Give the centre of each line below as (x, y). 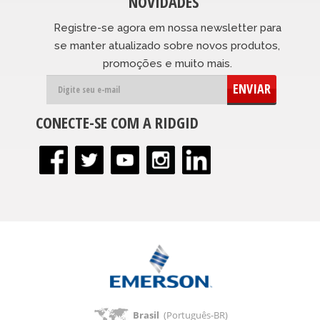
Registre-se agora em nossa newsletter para (167, 28)
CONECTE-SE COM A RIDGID (117, 122)
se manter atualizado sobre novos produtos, (167, 46)
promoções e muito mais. (167, 64)
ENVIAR (251, 89)
